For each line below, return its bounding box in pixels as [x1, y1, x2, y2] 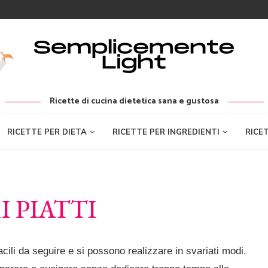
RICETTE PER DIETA [7, 127, 87, 136]
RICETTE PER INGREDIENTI [112, 127, 220, 136]
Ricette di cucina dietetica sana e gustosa [49, 95, 219, 108]
